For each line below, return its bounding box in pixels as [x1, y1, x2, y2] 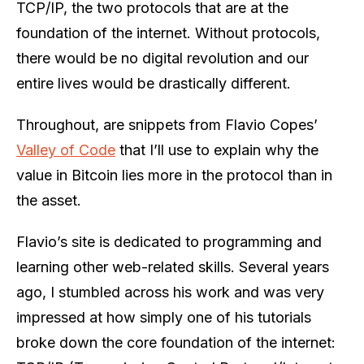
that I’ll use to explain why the [115, 141, 318, 158]
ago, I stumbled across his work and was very [16, 283, 324, 301]
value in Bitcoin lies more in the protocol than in [16, 166, 332, 184]
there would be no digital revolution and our [16, 49, 309, 67]
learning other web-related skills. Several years [16, 258, 329, 275]
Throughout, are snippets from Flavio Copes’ [16, 115, 318, 133]
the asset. [16, 191, 81, 209]
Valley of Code [16, 141, 115, 158]
